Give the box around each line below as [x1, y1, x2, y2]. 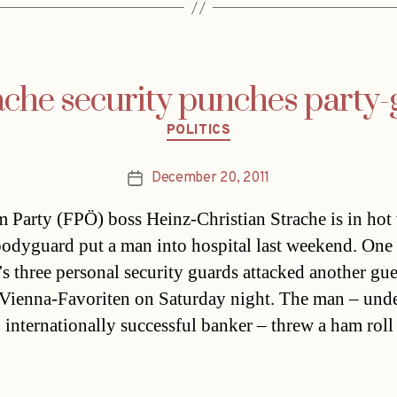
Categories [198, 113, 275, 134]
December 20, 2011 [151, 168, 270, 187]
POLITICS [166, 122, 231, 140]
